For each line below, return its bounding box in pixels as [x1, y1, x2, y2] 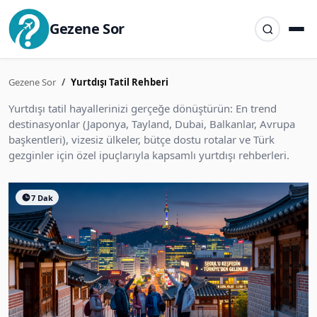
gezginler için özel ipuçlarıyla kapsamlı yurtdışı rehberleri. [8, 148, 289, 162]
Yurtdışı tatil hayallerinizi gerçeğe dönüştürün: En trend [8, 101, 277, 115]
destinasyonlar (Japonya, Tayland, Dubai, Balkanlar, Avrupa [8, 117, 295, 131]
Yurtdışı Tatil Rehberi [71, 76, 168, 88]
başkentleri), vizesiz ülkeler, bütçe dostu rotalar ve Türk [8, 132, 275, 146]
